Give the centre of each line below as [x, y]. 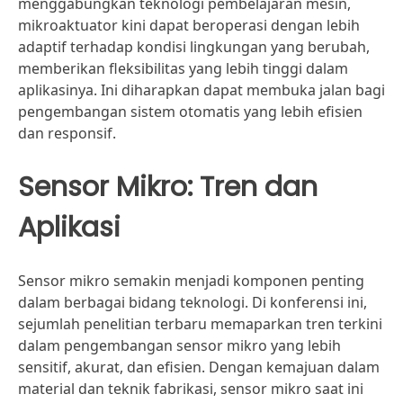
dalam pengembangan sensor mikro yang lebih [179, 345]
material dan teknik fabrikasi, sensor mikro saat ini [191, 389]
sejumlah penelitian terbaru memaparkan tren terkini [200, 324]
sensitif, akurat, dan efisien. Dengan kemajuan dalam [199, 367]
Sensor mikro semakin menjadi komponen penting [191, 281]
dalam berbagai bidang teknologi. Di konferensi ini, [193, 302]
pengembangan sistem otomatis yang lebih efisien [190, 112]
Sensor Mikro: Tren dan [168, 187]
